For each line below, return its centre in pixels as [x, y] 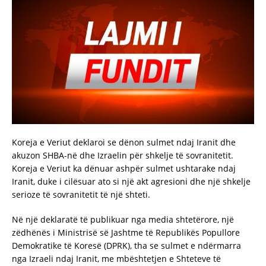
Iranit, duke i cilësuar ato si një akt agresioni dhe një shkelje [131, 181]
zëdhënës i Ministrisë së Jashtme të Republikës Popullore [126, 232]
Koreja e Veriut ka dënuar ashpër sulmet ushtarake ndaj [124, 168]
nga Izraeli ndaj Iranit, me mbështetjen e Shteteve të [116, 258]
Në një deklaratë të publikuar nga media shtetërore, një [123, 219]
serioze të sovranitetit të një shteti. [81, 194]
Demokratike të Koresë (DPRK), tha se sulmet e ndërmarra [126, 245]
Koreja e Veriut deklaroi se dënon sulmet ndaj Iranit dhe [124, 142]
